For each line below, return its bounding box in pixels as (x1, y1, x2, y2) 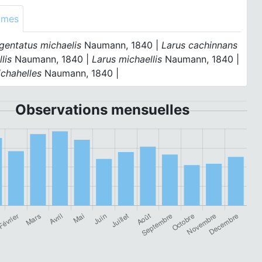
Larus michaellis (92, 53, 163, 65)
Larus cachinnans (161, 39, 238, 51)
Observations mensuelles (15, 101, 189, 118)
